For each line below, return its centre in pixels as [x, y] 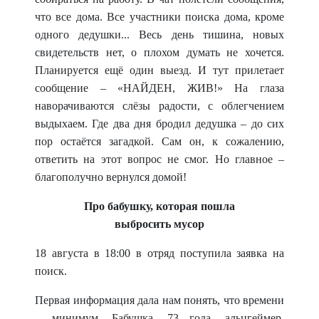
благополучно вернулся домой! [111, 177]
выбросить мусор [159, 224]
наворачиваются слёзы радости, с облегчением [159, 106]
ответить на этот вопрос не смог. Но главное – [159, 159]
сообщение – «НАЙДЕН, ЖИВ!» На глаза [159, 88]
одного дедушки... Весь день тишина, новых [159, 35]
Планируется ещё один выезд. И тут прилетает [159, 70]
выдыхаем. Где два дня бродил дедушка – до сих [159, 124]
